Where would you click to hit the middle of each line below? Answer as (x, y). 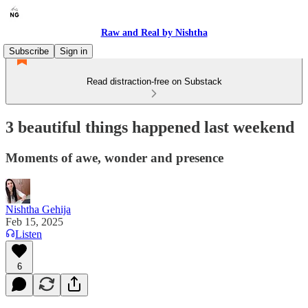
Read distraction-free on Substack (154, 81)
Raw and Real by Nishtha (154, 33)
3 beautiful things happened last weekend (150, 127)
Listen (29, 234)
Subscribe (29, 51)
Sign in (74, 51)
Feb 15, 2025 (34, 221)
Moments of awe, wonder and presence (114, 157)
